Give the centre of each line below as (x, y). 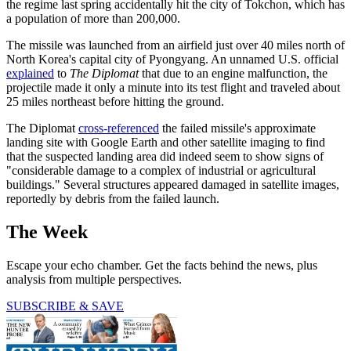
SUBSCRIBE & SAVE (65, 306)
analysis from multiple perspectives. (94, 280)
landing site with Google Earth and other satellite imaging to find (166, 143)
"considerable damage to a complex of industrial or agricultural (161, 171)
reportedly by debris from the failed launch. (113, 199)
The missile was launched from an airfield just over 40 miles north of (175, 45)
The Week (47, 232)
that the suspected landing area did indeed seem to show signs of (165, 157)
